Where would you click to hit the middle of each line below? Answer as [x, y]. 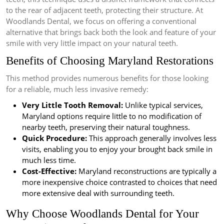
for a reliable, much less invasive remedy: [77, 89]
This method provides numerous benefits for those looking [107, 78]
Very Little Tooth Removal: [72, 105]
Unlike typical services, [163, 105]
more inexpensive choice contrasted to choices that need [119, 182]
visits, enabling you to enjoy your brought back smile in [117, 149]
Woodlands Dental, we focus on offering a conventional [101, 21]
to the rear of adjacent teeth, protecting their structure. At [104, 10]
